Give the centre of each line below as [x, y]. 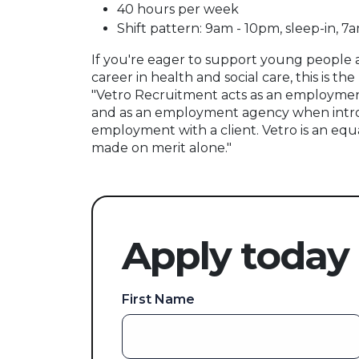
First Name [158, 299]
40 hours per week [178, 9]
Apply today [235, 256]
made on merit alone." [161, 148]
